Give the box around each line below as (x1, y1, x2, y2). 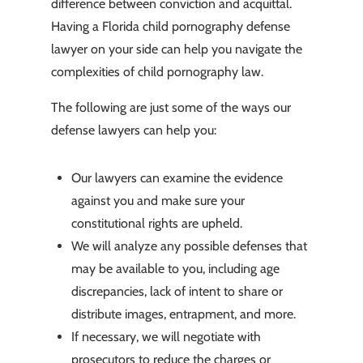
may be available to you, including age (70, 261, 280, 277)
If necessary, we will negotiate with (70, 329, 261, 345)
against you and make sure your (70, 193, 245, 209)
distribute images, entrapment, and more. (70, 306, 296, 322)
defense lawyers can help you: (50, 122, 216, 139)
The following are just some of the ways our (50, 100, 291, 116)
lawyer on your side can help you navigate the (50, 41, 302, 58)
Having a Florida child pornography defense (50, 19, 290, 35)
